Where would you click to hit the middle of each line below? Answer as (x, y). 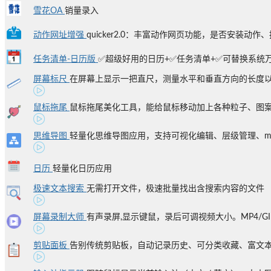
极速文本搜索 (60, 189)
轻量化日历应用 (82, 169)
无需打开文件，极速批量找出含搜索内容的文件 (175, 189)
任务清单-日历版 (66, 59)
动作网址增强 (60, 35)
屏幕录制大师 (60, 217)
